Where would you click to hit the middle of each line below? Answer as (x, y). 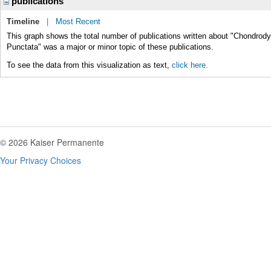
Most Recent (78, 21)
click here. (190, 65)
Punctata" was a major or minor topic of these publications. (110, 47)
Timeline (23, 21)
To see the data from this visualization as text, (89, 65)
